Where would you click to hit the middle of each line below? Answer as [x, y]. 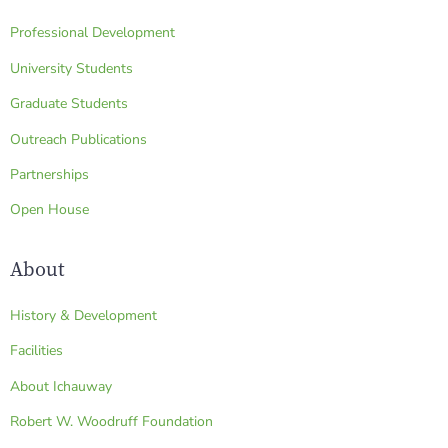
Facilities [36, 351]
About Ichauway [61, 386]
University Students [71, 68]
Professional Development [92, 33]
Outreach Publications [78, 139]
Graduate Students [69, 104]
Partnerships [49, 175]
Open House [49, 210]
